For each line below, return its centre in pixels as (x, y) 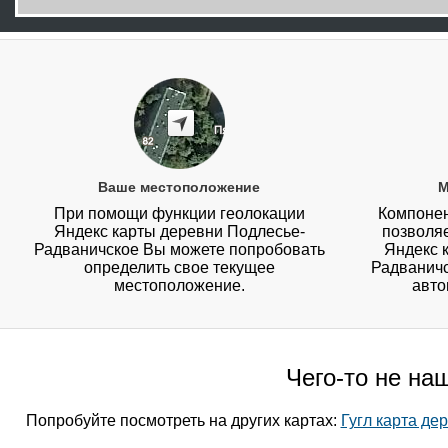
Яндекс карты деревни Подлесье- (179, 232)
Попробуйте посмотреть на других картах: (183, 421)
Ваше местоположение (179, 187)
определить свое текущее (179, 268)
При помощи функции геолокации (179, 214)
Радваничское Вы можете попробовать (179, 250)
